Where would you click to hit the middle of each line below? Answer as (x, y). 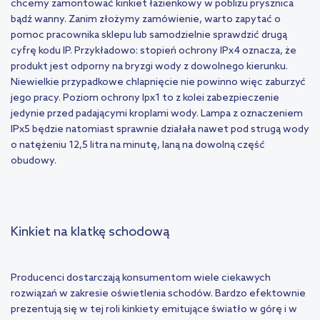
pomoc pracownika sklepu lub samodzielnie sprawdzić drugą (149, 36)
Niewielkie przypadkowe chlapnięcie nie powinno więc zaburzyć (158, 83)
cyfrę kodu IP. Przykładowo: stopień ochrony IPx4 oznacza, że (154, 51)
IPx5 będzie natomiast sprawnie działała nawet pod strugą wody (160, 130)
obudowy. (34, 161)
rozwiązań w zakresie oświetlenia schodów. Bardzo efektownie (158, 294)
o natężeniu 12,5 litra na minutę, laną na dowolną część (138, 146)
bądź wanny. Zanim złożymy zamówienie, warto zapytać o (146, 20)
